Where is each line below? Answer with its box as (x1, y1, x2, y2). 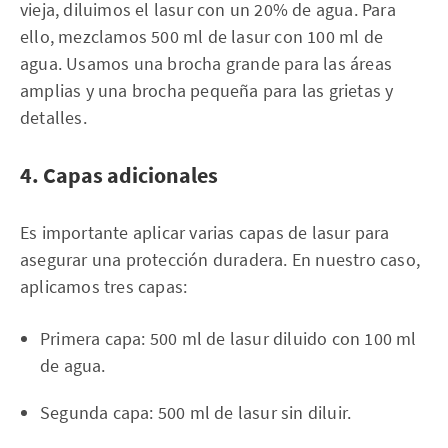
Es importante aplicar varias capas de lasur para (20, 220, 390, 244)
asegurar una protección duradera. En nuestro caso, (20, 247, 421, 271)
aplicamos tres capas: (20, 274, 188, 298)
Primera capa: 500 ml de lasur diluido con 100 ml (40, 326, 417, 350)
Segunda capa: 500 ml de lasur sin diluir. (40, 400, 352, 424)
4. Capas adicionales (20, 160, 218, 189)
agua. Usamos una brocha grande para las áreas (20, 51, 393, 75)
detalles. (20, 105, 87, 129)
